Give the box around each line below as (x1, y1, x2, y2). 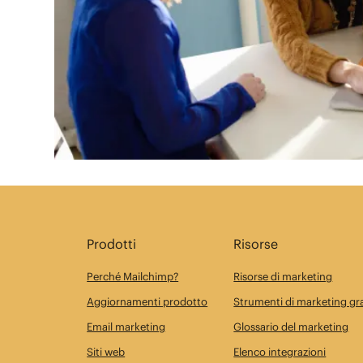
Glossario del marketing (233, 319, 349, 333)
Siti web (87, 344, 126, 358)
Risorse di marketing (233, 269, 333, 283)
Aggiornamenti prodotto (87, 294, 208, 308)
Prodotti (87, 235, 137, 251)
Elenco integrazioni (233, 344, 327, 358)
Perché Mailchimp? (87, 269, 179, 283)
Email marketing (87, 319, 166, 333)
